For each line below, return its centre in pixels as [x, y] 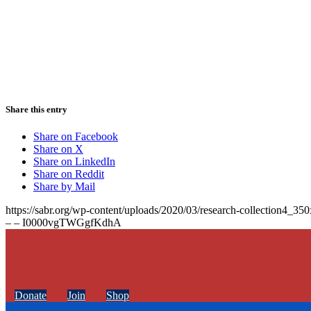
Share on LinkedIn [74, 161]
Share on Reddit [69, 174]
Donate [31, 295]
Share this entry [36, 109]
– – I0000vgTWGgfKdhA [64, 222]
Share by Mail [64, 186]
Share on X [58, 149]
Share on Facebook [76, 136]
